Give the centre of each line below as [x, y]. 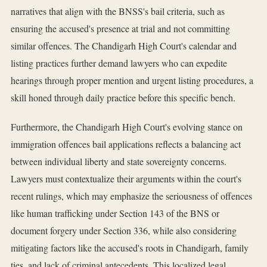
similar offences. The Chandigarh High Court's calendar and [124, 46]
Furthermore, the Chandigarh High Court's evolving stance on [127, 127]
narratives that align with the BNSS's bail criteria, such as [118, 11]
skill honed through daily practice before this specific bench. [123, 98]
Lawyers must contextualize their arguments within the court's [126, 179]
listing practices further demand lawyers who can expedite [119, 63]
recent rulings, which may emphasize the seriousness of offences [131, 196]
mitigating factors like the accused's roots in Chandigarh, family [130, 248]
